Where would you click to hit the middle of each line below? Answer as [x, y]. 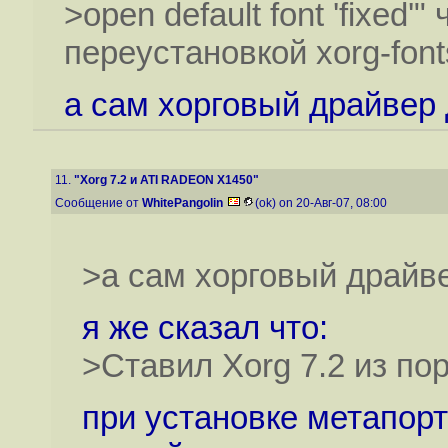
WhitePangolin [182, 203]
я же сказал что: [204, 327]
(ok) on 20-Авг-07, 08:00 [322, 203]
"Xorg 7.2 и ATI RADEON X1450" [166, 180]
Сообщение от [98, 203]
